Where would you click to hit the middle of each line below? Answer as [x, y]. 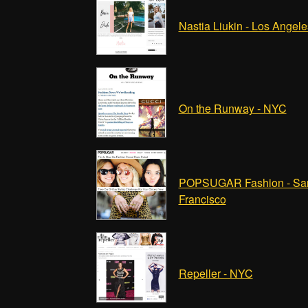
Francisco [202, 199]
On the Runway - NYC [232, 108]
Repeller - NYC [216, 273]
